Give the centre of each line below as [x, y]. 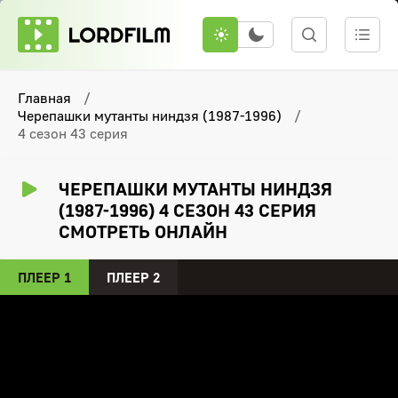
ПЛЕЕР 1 [44, 277]
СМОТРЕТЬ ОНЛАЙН [143, 231]
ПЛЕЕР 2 [133, 277]
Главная [44, 98]
